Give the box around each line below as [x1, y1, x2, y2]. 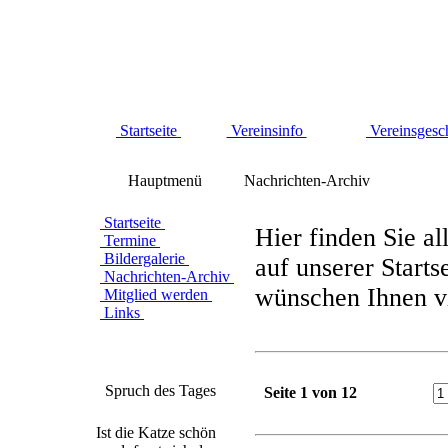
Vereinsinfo [226, 122, 307, 139]
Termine [100, 232, 160, 249]
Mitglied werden [100, 286, 212, 303]
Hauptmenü [128, 172, 202, 189]
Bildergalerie [100, 250, 189, 267]
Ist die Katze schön [96, 424, 216, 441]
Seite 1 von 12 [264, 384, 357, 401]
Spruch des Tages [104, 382, 216, 399]
